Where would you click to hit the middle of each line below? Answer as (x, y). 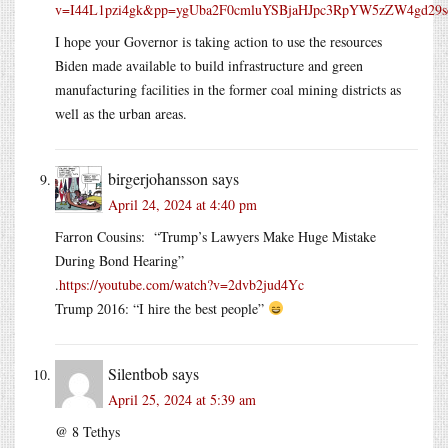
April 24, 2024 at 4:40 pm (182, 204)
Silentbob (138, 373)
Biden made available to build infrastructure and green (209, 65)
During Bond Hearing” (122, 260)
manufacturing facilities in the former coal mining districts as (228, 89)
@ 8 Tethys (87, 431)
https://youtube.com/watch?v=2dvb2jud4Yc (181, 284)
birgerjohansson (158, 178)
